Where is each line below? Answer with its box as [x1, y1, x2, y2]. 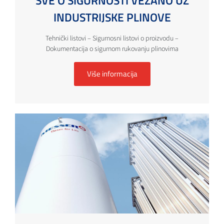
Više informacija [86, 67, 137, 79]
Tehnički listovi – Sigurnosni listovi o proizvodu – [45, 33, 178, 43]
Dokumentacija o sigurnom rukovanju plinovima [45, 43, 178, 54]
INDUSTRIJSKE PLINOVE [53, 8, 171, 26]
